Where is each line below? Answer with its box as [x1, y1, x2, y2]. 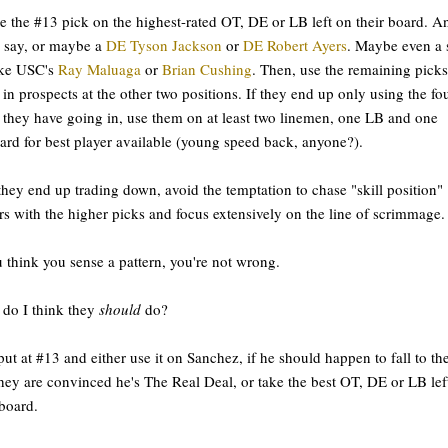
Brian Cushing [162, 58, 252, 79]
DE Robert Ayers [243, 34, 347, 55]
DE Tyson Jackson [106, 34, 222, 55]
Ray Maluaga [58, 58, 141, 79]
